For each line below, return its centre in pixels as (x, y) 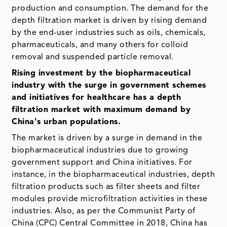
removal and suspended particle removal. (93, 57)
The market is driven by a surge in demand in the (107, 138)
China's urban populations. (66, 122)
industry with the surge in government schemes (109, 85)
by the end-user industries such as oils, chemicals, (109, 33)
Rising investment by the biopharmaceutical (101, 73)
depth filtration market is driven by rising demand (109, 21)
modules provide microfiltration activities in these (110, 199)
